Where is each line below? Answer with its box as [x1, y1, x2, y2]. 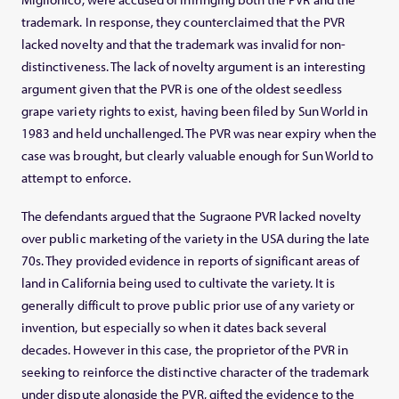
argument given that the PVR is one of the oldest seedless [21, 80, 342, 98]
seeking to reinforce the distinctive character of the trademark [21, 363, 370, 381]
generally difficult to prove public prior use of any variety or [21, 297, 355, 314]
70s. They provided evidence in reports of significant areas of [21, 252, 360, 270]
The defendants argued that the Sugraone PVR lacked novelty [21, 208, 361, 225]
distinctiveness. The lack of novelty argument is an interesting [21, 58, 366, 76]
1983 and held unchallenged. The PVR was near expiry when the [21, 125, 377, 142]
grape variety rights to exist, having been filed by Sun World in [21, 102, 369, 120]
